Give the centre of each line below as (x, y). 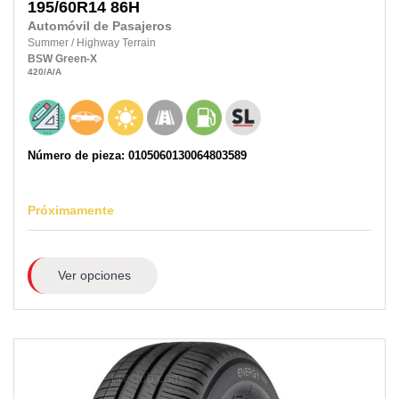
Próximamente (71, 211)
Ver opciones (94, 276)
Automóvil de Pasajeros (100, 26)
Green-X (76, 58)
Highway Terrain (116, 42)
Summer (49, 42)
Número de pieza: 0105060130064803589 (137, 156)
